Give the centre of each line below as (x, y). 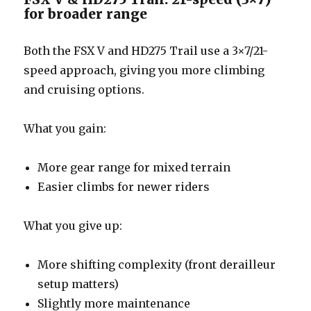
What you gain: (65, 128)
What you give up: (73, 225)
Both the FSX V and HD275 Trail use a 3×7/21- (146, 50)
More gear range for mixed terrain (134, 167)
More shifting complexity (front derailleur (157, 264)
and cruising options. (84, 89)
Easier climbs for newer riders (124, 186)
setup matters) (78, 284)
